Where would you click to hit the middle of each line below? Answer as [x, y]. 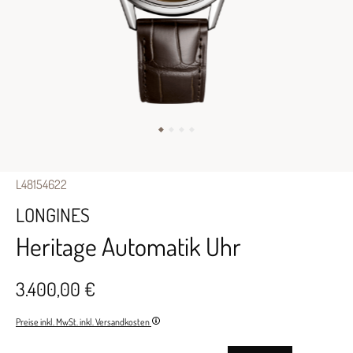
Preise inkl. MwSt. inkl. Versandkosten [84, 322]
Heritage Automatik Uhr [128, 246]
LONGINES [53, 215]
